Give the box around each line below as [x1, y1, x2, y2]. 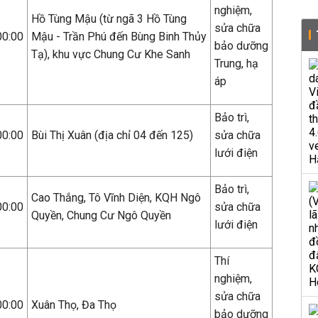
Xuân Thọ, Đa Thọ [31, 298, 116, 312]
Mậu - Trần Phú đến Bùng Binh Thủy [31, 30, 207, 43]
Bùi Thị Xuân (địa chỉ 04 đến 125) [31, 128, 193, 142]
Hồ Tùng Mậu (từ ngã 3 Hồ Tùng [31, 12, 187, 26]
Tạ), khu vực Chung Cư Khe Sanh [31, 48, 190, 61]
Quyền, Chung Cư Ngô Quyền [31, 209, 171, 222]
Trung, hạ [214, 57, 258, 70]
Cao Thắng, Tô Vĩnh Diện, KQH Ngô [31, 191, 201, 204]
